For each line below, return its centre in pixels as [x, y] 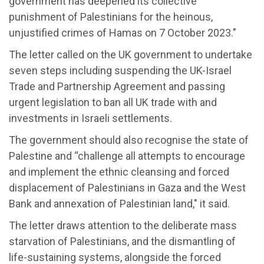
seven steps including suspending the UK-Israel [120, 70]
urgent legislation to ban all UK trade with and [113, 102]
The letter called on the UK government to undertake [131, 54]
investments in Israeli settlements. [90, 118]
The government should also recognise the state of [129, 140]
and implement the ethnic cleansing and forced [119, 171]
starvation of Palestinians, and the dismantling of [122, 241]
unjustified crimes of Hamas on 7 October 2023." [123, 32]
